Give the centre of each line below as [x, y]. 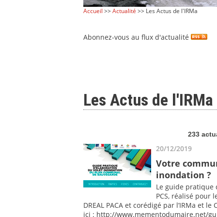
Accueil [93, 11]
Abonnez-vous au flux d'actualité [137, 37]
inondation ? [184, 175]
